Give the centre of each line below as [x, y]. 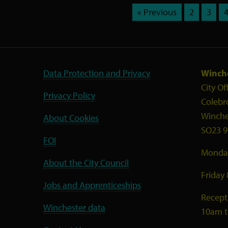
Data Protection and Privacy [97, 73]
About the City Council [86, 162]
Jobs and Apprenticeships [92, 185]
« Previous [157, 12]
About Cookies [71, 118]
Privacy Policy [69, 95]
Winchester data [74, 207]
